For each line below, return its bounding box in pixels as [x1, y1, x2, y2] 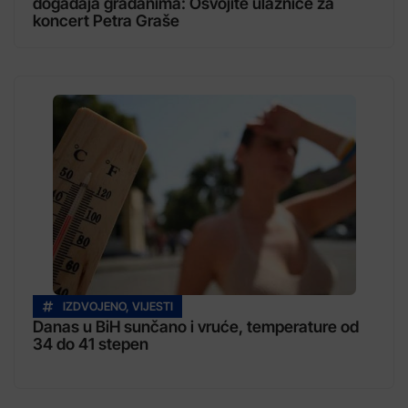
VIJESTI [132, 300, 173, 314]
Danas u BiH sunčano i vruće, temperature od [33, 317, 359, 337]
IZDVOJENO [63, 300, 126, 314]
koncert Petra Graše [33, 11, 179, 31]
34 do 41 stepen [33, 334, 148, 354]
